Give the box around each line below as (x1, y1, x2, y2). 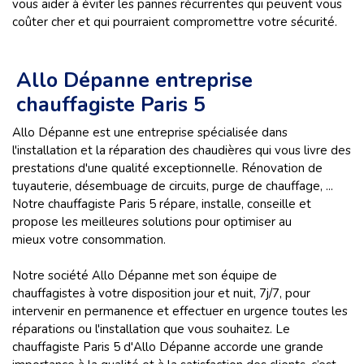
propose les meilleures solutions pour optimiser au (12, 214, 292, 230)
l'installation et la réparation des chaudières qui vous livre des (12, 142, 351, 158)
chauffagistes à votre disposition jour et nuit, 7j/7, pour (12, 285, 310, 301)
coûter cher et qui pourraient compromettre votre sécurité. (12, 14, 337, 30)
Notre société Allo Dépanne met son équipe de (12, 267, 277, 284)
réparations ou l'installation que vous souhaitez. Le (12, 321, 290, 337)
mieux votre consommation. (12, 232, 166, 248)
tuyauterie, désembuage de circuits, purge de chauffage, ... (12, 178, 333, 194)
